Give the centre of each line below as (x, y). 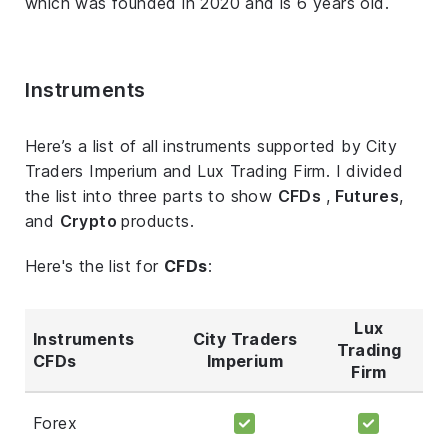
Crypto (90, 220)
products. (158, 220)
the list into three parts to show (151, 195)
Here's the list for (94, 265)
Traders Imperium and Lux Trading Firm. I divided (214, 170)
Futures (367, 195)
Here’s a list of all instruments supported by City (211, 145)
